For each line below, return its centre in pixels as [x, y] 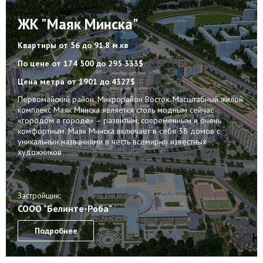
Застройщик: [39, 195]
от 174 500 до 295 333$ [97, 63]
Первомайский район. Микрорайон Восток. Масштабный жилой [130, 99]
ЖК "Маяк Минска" [78, 24]
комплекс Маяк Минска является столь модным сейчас [116, 109]
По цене [35, 63]
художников [40, 152]
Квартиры [38, 45]
